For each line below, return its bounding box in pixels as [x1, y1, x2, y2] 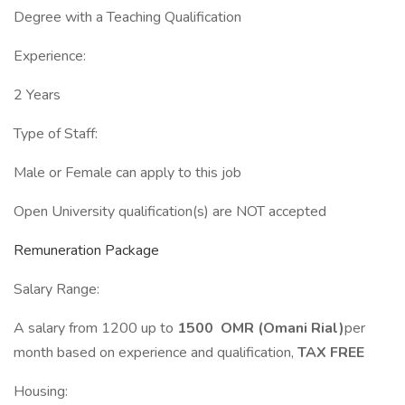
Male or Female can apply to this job [14, 163, 241, 183]
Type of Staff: [14, 124, 98, 144]
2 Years [14, 85, 61, 105]
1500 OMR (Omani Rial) [177, 318, 344, 338]
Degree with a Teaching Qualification [14, 7, 241, 27]
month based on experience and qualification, [14, 343, 297, 363]
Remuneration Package [14, 240, 159, 260]
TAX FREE [297, 343, 364, 363]
